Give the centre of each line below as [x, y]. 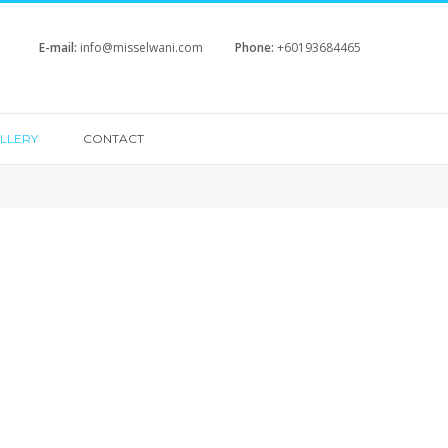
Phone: [254, 47]
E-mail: [58, 47]
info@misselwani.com [141, 47]
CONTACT [113, 138]
